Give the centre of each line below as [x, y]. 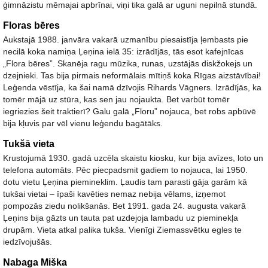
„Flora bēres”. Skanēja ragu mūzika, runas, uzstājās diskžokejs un [128, 63]
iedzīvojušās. [28, 242]
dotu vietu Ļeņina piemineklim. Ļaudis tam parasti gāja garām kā [125, 182]
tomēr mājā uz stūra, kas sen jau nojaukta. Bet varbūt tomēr [116, 99]
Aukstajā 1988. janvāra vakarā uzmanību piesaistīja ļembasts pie [126, 39]
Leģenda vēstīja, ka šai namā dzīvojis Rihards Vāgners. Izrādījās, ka [132, 87]
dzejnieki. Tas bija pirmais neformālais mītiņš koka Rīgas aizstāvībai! [132, 75]
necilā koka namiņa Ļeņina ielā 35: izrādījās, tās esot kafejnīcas [123, 51]
